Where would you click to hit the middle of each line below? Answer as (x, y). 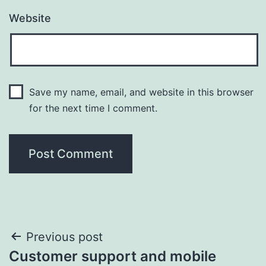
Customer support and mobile (113, 256)
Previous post (64, 237)
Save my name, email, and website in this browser (141, 92)
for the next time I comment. (93, 108)
